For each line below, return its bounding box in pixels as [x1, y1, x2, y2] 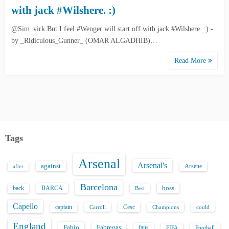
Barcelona [80, 182, 118, 192]
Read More [174, 57, 208, 64]
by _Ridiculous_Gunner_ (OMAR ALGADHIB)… [11, 37, 157, 44]
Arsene [185, 163, 202, 170]
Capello [13, 202, 38, 211]
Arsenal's [138, 161, 167, 170]
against [41, 163, 61, 170]
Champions [152, 204, 179, 210]
